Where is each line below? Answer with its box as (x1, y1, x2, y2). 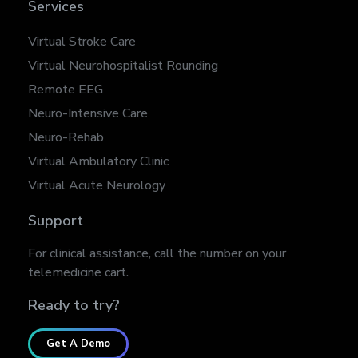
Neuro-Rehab (28, 129, 104, 147)
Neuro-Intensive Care (28, 105, 148, 123)
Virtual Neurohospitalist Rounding (28, 57, 218, 75)
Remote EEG (28, 81, 103, 99)
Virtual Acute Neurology (28, 177, 165, 195)
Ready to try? (28, 296, 120, 316)
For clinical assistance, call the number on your (28, 245, 286, 263)
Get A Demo (46, 336, 110, 352)
